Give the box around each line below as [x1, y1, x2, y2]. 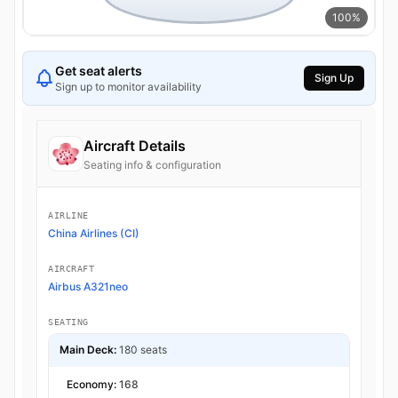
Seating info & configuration [84, 157, 221, 171]
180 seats [119, 342, 167, 356]
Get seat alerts [55, 62, 142, 78]
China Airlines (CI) [48, 226, 139, 240]
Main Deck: [60, 342, 116, 356]
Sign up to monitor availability [55, 79, 202, 93]
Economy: [67, 377, 119, 391]
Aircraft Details [84, 136, 186, 155]
